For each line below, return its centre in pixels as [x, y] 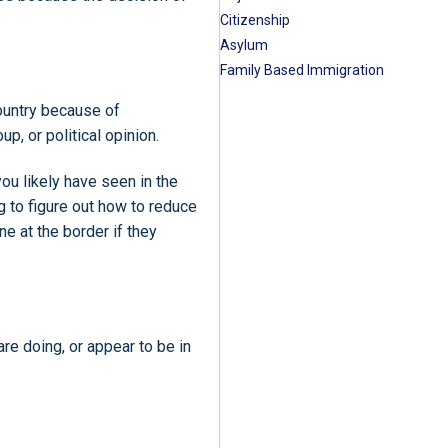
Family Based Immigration [302, 69]
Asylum [244, 44]
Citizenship [255, 19]
